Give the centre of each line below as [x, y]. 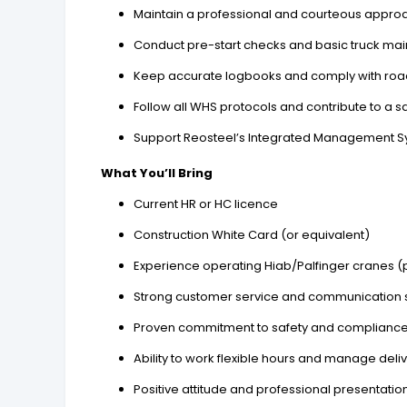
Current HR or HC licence [206, 203]
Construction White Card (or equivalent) [252, 234]
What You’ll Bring [157, 173]
